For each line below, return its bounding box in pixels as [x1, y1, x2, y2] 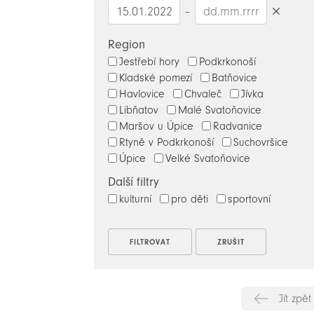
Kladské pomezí [119, 71, 193, 85]
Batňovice [212, 71, 258, 85]
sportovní [228, 193, 271, 206]
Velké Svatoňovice [165, 152, 251, 165]
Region [108, 37, 146, 53]
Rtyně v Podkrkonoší [119, 136, 214, 149]
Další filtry [108, 175, 160, 190]
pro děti [171, 193, 209, 206]
